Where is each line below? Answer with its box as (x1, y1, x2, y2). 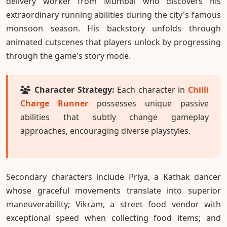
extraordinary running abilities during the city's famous (6, 9, 221, 21)
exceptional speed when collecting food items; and (6, 212, 221, 224)
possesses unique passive (88, 98, 209, 109)
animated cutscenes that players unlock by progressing (6, 36, 221, 48)
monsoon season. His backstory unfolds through (6, 23, 221, 34)
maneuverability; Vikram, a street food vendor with (6, 199, 221, 210)
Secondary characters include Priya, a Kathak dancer (6, 171, 221, 183)
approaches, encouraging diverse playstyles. (20, 125, 191, 137)
